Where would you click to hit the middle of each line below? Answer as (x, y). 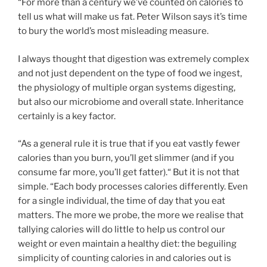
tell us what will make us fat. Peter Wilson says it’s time (133, 17)
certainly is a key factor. (67, 116)
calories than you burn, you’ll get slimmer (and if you (126, 158)
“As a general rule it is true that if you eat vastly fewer (129, 144)
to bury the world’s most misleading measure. (113, 31)
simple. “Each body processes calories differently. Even (133, 187)
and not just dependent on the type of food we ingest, (130, 73)
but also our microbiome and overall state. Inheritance (131, 102)
